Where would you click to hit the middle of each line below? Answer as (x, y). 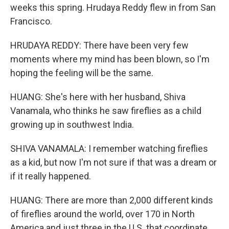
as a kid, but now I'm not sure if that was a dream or (113, 162)
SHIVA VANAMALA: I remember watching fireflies (109, 148)
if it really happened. (51, 176)
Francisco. (31, 21)
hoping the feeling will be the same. (82, 73)
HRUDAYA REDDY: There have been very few (99, 45)
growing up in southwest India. (72, 124)
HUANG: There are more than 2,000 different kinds (112, 200)
